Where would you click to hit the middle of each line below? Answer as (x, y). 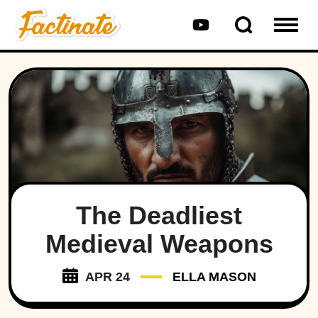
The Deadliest (159, 216)
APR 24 (107, 277)
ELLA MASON (214, 277)
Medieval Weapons (159, 244)
